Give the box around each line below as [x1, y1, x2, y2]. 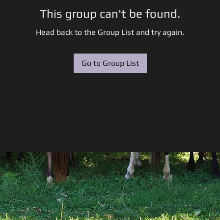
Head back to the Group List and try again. [36, 27, 184, 37]
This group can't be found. [40, 7, 180, 20]
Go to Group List [81, 58, 139, 68]
